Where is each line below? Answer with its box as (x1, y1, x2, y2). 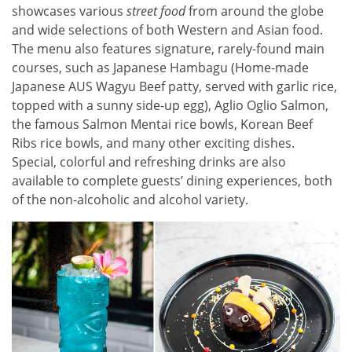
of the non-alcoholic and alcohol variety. (12, 191, 248, 209)
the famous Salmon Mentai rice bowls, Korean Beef (12, 115, 313, 134)
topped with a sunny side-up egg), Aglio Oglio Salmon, (12, 97, 328, 115)
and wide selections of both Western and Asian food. (12, 21, 323, 39)
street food (126, 2, 185, 20)
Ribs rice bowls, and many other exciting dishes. (12, 134, 295, 152)
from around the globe (185, 2, 324, 20)
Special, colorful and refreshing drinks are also (12, 153, 286, 171)
